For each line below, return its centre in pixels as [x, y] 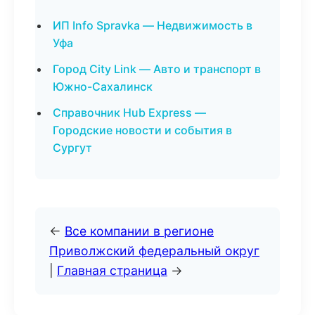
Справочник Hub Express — [129, 112]
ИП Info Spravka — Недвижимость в [153, 25]
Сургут [72, 148]
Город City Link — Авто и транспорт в [157, 69]
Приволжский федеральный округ [154, 251]
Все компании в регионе [139, 231]
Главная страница [112, 270]
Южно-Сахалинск [103, 86]
